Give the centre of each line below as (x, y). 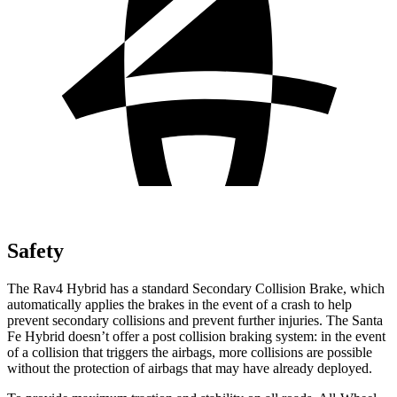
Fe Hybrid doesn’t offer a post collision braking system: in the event (196, 336)
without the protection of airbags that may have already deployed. (190, 368)
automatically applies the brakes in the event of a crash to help (179, 304)
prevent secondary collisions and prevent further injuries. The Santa (195, 320)
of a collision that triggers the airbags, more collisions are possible (190, 352)
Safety (35, 250)
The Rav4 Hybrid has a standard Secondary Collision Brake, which (196, 288)
